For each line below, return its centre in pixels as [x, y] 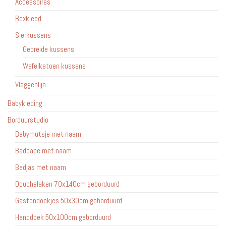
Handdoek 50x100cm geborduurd [63, 217]
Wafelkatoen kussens [54, 66]
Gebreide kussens [48, 49]
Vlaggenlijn [31, 85]
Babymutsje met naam [48, 134]
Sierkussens [33, 35]
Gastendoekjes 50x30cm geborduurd [69, 201]
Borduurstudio [28, 120]
